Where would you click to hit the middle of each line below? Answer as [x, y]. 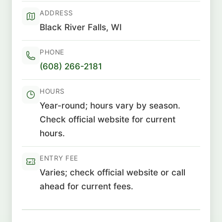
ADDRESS [56, 13]
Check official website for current [108, 119]
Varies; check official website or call [112, 172]
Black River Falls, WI [81, 27]
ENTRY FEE [59, 158]
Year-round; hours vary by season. [110, 105]
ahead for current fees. [86, 186]
